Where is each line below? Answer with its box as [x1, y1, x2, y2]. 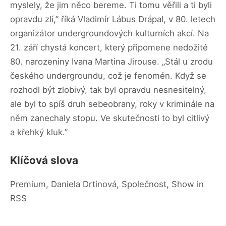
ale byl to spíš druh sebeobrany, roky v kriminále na [10, 98, 214, 109]
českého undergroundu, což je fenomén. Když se [10, 70, 206, 81]
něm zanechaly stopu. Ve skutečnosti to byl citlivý [10, 112, 209, 123]
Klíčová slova [10, 153, 78, 166]
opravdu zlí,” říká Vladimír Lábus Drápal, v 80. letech [10, 14, 215, 24]
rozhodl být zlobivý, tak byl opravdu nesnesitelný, [10, 84, 206, 95]
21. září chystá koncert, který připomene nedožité [10, 42, 208, 52]
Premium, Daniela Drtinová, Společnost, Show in [10, 179, 204, 189]
